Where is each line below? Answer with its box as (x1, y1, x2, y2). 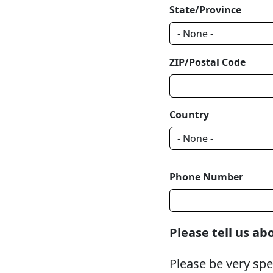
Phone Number (169, 170, 243, 184)
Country (169, 108, 209, 122)
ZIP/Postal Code (169, 55, 246, 69)
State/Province (169, 3, 241, 17)
